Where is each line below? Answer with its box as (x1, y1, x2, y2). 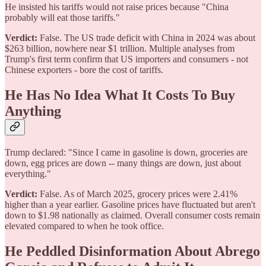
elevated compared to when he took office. (5, 220, 164, 231)
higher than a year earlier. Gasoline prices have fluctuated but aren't (5, 199, 255, 210)
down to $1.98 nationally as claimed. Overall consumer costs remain (5, 210, 260, 220)
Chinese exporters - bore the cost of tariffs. (5, 64, 163, 75)
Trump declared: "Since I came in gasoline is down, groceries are (5, 147, 248, 157)
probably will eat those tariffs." (5, 12, 120, 23)
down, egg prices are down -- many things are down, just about (5, 157, 241, 168)
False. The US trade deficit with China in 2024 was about (37, 32, 255, 43)
